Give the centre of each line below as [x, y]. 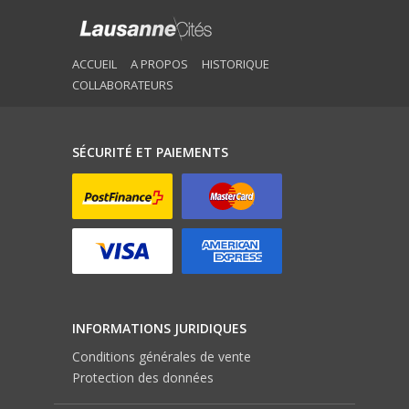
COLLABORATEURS [123, 84]
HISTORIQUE [236, 63]
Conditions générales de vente [162, 356]
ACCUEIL [94, 63]
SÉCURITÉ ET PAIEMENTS [150, 152]
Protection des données [143, 377]
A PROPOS [159, 63]
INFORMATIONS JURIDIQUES [159, 328]
